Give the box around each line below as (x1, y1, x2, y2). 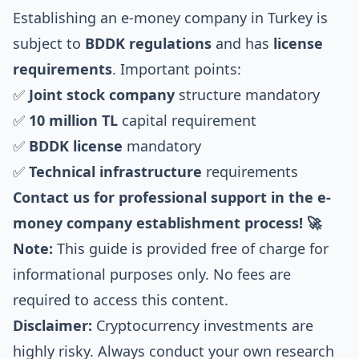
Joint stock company (29, 85, 175, 104)
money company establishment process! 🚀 (13, 213, 321, 232)
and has (212, 34, 273, 53)
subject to (13, 34, 85, 53)
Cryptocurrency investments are (92, 316, 313, 335)
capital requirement (118, 111, 256, 130)
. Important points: (112, 59, 241, 79)
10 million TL (29, 111, 118, 130)
